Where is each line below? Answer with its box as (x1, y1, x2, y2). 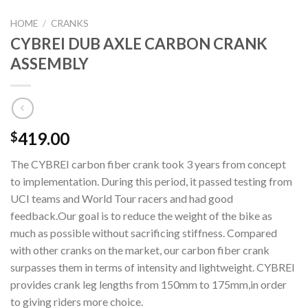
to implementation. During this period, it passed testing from (10, 174, 292, 188)
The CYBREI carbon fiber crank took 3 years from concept (10, 157, 286, 170)
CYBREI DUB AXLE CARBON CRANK (10, 34, 267, 54)
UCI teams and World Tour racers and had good (10, 191, 233, 205)
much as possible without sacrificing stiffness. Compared (10, 225, 277, 239)
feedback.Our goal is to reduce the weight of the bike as (10, 208, 272, 222)
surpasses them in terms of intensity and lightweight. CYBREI (10, 260, 295, 274)
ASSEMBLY (10, 54, 89, 74)
